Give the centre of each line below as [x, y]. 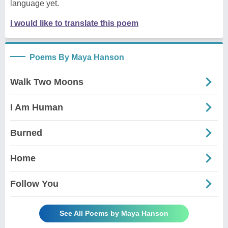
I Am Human [37, 107]
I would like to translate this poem [74, 23]
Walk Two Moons [47, 82]
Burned [26, 133]
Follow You [34, 183]
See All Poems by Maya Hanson [114, 213]
